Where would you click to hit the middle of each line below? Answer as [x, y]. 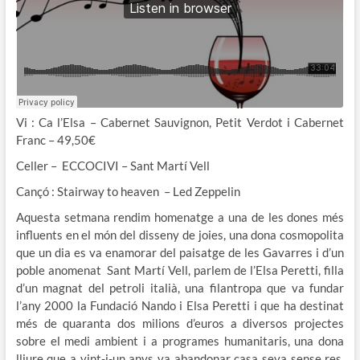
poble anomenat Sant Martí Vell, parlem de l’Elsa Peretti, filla [180, 270]
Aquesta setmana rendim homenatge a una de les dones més [180, 217]
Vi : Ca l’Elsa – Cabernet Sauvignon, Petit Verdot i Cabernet [180, 122]
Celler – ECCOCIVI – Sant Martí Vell [112, 165]
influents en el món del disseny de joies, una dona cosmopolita [180, 234]
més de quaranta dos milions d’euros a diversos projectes [180, 323]
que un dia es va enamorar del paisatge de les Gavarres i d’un [180, 252]
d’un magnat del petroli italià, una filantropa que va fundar [180, 287]
